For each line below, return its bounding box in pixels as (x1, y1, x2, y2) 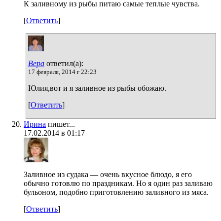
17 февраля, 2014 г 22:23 (28, 68, 97, 75)
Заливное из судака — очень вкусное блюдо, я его (24, 170, 192, 179)
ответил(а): (44, 59, 83, 68)
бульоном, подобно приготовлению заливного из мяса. (24, 187, 209, 196)
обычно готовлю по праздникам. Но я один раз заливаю (24, 179, 213, 187)
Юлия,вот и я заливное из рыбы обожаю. (28, 83, 166, 92)
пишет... (46, 119, 75, 128)
